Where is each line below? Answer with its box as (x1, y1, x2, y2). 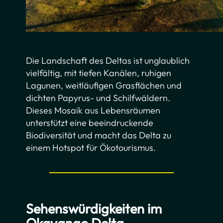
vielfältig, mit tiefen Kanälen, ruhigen (26, 67, 172, 79)
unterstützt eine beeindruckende (26, 117, 154, 129)
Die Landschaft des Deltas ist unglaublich (26, 55, 190, 67)
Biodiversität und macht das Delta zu (26, 129, 172, 141)
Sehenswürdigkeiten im (26, 200, 162, 218)
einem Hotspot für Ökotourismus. (26, 142, 156, 154)
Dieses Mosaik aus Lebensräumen (26, 105, 161, 116)
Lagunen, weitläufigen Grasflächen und (26, 80, 182, 92)
